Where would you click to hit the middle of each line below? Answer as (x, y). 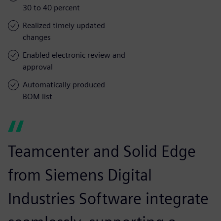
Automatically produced (64, 84)
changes (37, 37)
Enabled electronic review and (74, 55)
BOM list (37, 96)
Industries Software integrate (108, 198)
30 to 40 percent (51, 7)
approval (38, 67)
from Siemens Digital (80, 175)
